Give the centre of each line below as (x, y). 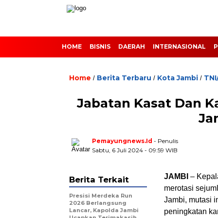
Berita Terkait (99, 180)
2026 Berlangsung (98, 203)
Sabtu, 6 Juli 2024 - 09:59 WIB (135, 150)
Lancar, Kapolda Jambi (104, 210)
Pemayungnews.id (122, 141)
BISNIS (100, 46)
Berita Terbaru (124, 78)
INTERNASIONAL (179, 46)
